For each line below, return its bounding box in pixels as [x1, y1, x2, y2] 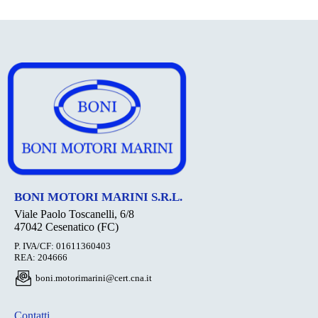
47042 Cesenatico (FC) [14, 221, 119, 234]
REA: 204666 [14, 252, 67, 263]
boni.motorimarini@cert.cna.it [35, 273, 152, 284]
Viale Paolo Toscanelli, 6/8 [14, 208, 134, 221]
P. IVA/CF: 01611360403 [14, 241, 111, 252]
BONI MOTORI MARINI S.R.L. [14, 190, 182, 204]
